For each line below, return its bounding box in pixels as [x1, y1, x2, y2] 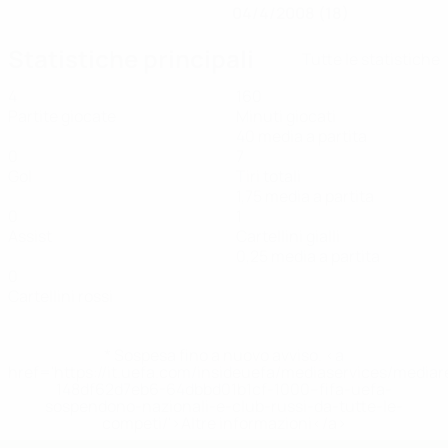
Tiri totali [236, 165, 301, 187]
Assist [8, 225, 52, 247]
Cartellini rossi [8, 285, 113, 307]
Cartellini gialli [236, 225, 340, 247]
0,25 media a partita [236, 245, 380, 267]
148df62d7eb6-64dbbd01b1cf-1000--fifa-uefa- [56, 378, 392, 400]
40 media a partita [236, 125, 367, 147]
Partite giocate [8, 105, 116, 127]
